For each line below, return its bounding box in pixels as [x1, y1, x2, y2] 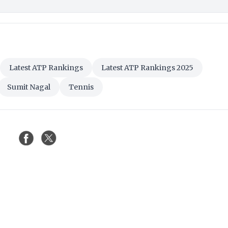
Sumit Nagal [7, 82, 50, 92]
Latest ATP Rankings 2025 [101, 63, 193, 73]
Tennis [69, 82, 94, 92]
